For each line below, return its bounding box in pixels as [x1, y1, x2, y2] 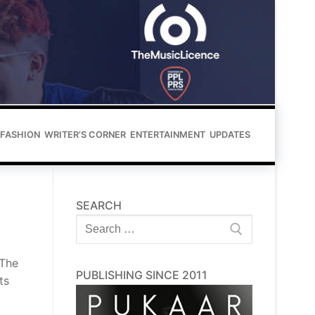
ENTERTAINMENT [130, 129, 205, 141]
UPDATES [210, 129, 250, 141]
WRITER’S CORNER [44, 129, 126, 141]
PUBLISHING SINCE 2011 [75, 268, 207, 283]
